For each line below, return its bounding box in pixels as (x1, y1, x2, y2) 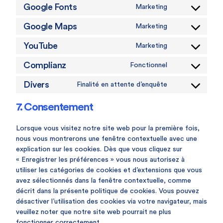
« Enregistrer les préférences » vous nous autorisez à (16, 156, 185, 163)
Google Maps (23, 21, 77, 31)
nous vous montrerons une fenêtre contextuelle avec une (16, 135, 197, 142)
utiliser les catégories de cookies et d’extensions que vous (16, 167, 202, 174)
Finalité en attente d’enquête (77, 81, 167, 88)
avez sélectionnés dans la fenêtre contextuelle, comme (16, 177, 191, 184)
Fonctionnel (130, 61, 167, 69)
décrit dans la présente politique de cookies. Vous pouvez (16, 188, 199, 195)
